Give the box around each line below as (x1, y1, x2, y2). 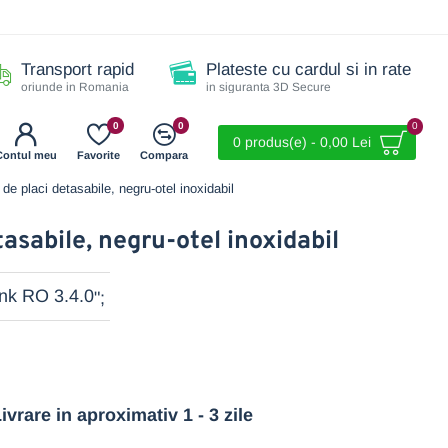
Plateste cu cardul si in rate (206, 60, 411, 79)
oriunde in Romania (21, 80, 129, 94)
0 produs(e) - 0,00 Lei (233, 134, 371, 150)
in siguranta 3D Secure (206, 80, 331, 94)
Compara (140, 148, 188, 161)
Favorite (77, 148, 120, 161)
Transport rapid (21, 60, 134, 79)
